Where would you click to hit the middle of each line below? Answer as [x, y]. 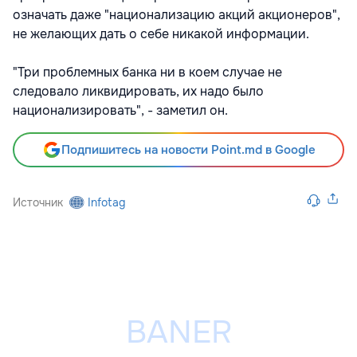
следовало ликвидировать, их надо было [138, 92]
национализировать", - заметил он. [120, 111]
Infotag [107, 203]
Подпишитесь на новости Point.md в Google [188, 150]
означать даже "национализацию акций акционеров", [177, 15]
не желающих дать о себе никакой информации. [161, 34]
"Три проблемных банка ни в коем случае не [147, 73]
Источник [38, 203]
